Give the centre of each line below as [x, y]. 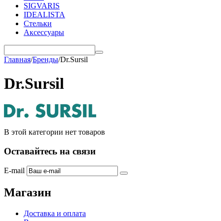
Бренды [45, 59]
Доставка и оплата [55, 214]
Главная [17, 59]
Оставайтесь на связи [50, 151]
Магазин [28, 193]
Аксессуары [44, 32]
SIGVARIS [42, 6]
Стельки [38, 23]
